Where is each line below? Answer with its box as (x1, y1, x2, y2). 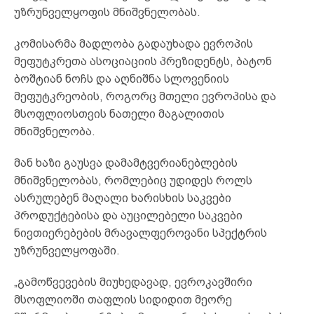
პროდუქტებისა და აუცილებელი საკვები (14, 209, 243, 221)
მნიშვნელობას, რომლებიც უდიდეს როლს (14, 174, 252, 186)
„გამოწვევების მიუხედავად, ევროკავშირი (14, 275, 252, 288)
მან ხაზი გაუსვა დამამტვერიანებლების (14, 156, 238, 169)
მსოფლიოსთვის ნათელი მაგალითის (14, 107, 224, 120)
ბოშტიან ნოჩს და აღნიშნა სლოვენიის (14, 72, 229, 85)
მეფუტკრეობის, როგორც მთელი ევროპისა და (14, 90, 276, 102)
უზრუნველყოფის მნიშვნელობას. (14, 6, 200, 18)
